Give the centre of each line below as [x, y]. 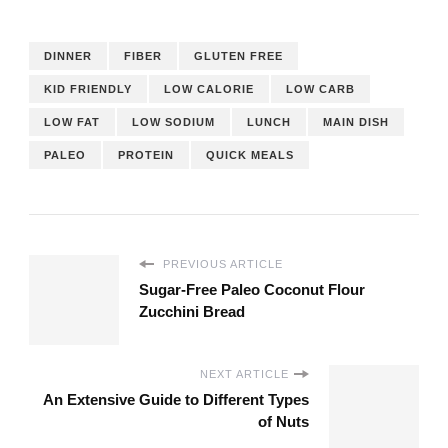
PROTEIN [146, 155]
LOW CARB [320, 89]
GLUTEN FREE [238, 56]
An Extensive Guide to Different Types [176, 400]
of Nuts [283, 422]
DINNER [68, 56]
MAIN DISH [356, 122]
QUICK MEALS [250, 155]
